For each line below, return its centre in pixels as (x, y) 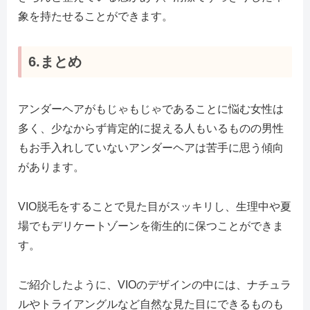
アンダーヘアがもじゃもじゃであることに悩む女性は (151, 109)
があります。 (51, 167)
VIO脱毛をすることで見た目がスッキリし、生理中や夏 (155, 206)
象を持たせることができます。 (95, 16)
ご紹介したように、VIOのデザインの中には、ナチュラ (155, 284)
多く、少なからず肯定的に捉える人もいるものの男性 (151, 129)
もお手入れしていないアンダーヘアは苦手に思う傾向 (151, 148)
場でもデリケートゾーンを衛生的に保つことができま (151, 226)
